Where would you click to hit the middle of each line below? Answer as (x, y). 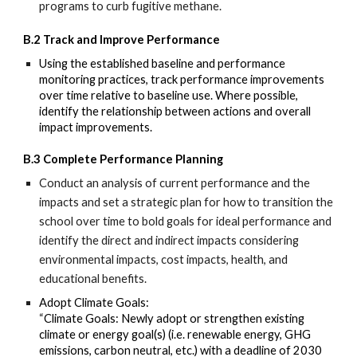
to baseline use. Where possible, (215, 95)
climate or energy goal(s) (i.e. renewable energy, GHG (175, 334)
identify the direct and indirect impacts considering (169, 240)
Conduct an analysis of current (120, 183)
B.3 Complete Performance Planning (125, 159)
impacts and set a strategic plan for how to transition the (186, 202)
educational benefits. (94, 279)
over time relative (85, 95)
